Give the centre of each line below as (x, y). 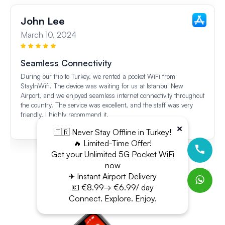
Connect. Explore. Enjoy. (113, 198)
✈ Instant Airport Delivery (113, 176)
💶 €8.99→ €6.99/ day (113, 187)
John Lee (43, 21)
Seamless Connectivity (66, 63)
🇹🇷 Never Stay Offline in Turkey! (113, 132)
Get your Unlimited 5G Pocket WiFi (113, 154)
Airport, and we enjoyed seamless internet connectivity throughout (113, 95)
